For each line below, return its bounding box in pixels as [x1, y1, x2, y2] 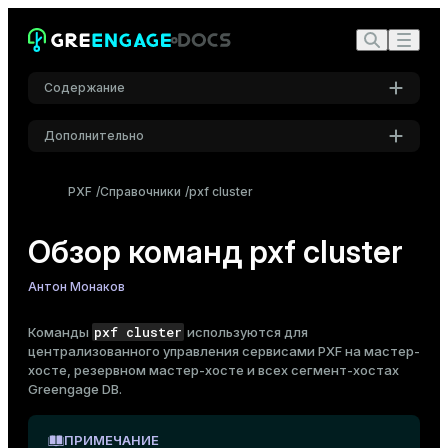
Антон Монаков [28, 279, 125, 294]
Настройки [60, 168, 128, 183]
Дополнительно [44, 128, 144, 143]
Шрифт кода [185, 291, 263, 306]
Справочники [100, 184, 181, 199]
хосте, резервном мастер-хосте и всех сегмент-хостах [28, 362, 399, 378]
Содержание [44, 80, 125, 95]
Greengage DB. [28, 381, 122, 397]
